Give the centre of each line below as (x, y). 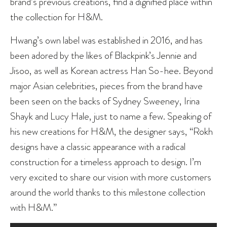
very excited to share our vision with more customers (111, 177)
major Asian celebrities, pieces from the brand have (106, 85)
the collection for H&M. (56, 16)
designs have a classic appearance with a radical (98, 146)
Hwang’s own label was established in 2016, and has (106, 40)
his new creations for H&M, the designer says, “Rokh (111, 131)
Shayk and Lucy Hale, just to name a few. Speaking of (111, 116)
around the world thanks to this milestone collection (108, 192)
